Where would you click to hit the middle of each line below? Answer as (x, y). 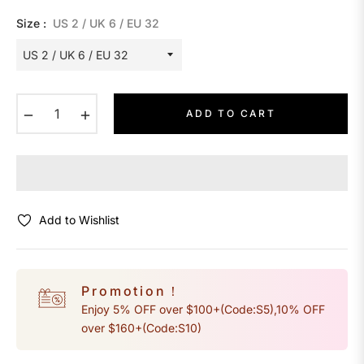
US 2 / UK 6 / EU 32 (106, 24)
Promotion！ (132, 291)
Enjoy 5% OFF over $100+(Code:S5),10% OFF (203, 310)
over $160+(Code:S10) (141, 328)
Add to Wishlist (79, 220)
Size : (33, 24)
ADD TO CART (231, 114)
